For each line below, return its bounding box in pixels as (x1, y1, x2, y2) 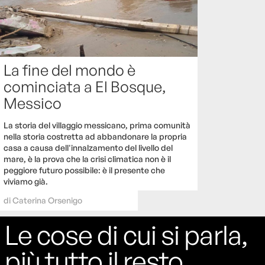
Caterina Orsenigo (12, 195, 82, 206)
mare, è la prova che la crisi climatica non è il (4, 154, 171, 164)
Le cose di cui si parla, (5, 218, 248, 251)
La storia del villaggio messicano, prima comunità (4, 120, 190, 131)
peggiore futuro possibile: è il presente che (4, 165, 165, 176)
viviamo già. (4, 176, 48, 187)
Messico (4, 93, 62, 113)
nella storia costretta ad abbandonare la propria (4, 131, 187, 142)
